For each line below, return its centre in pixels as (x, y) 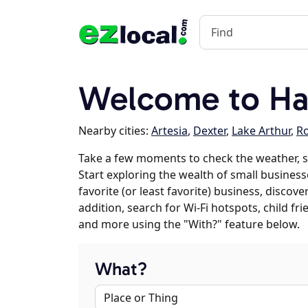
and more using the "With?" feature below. (189, 224)
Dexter (210, 131)
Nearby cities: (115, 131)
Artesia (169, 131)
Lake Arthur (261, 131)
